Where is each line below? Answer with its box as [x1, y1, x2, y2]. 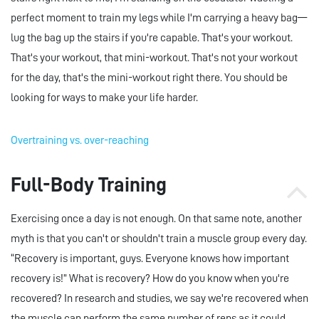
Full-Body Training [11, 174, 167, 196]
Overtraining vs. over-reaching [11, 135, 149, 147]
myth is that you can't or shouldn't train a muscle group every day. [11, 233, 307, 245]
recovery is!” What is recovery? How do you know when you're [11, 273, 289, 285]
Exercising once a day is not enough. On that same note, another [11, 213, 302, 225]
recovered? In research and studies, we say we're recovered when [11, 293, 308, 305]
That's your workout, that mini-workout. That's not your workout [11, 52, 298, 64]
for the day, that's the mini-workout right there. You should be [11, 72, 288, 84]
